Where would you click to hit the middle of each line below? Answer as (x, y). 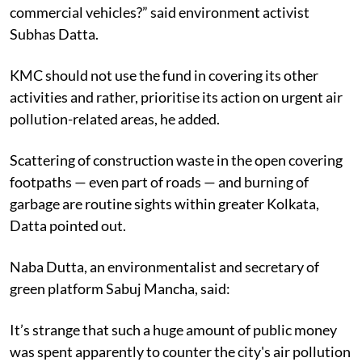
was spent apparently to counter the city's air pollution (180, 351)
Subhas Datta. (54, 34)
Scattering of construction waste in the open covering (176, 160)
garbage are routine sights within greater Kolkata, (164, 203)
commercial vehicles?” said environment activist (160, 12)
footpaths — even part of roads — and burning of (159, 181)
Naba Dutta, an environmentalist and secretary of (164, 266)
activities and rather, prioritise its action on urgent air (176, 97)
